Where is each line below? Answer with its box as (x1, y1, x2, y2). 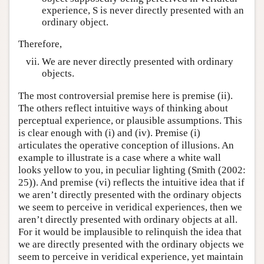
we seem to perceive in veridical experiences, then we (18, 201, 242, 213)
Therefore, (18, 38, 62, 50)
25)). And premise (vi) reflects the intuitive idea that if (18, 176, 245, 188)
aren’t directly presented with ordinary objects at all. (18, 213, 237, 225)
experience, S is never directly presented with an (42, 4, 244, 16)
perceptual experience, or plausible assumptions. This (18, 114, 242, 126)
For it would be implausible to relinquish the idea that (18, 226, 242, 237)
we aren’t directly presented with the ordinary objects (18, 189, 242, 200)
